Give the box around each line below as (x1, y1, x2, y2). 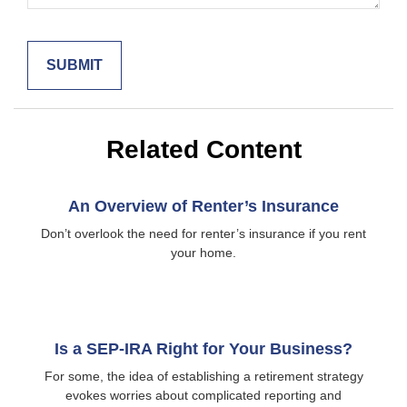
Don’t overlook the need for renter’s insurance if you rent (41, 226, 366, 241)
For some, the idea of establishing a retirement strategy (44, 369, 363, 383)
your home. (171, 245, 236, 260)
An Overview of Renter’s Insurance (68, 197, 339, 215)
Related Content (105, 135, 302, 164)
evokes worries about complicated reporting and (65, 388, 342, 402)
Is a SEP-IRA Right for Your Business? (55, 340, 352, 358)
